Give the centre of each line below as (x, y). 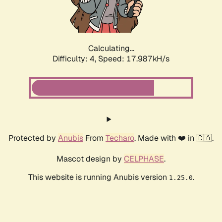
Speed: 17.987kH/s (134, 59)
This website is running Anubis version (98, 177)
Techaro (120, 138)
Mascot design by (90, 159)
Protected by (33, 138)
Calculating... (111, 49)
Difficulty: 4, (75, 59)
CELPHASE (144, 159)
